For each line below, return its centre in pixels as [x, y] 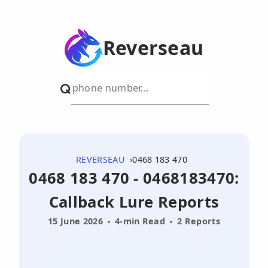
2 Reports [199, 221]
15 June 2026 [75, 221]
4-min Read [140, 221]
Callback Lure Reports [134, 202]
